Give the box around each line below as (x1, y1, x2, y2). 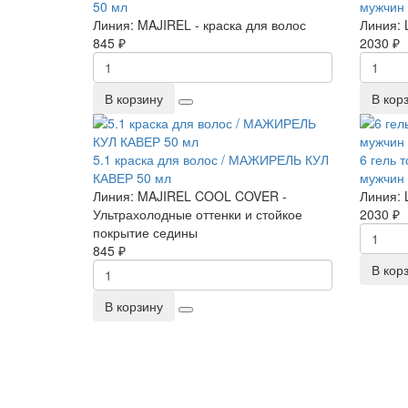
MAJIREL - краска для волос (138, 15, 306, 34)
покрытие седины (93, 223, 198, 241)
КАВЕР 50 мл (93, 168, 171, 187)
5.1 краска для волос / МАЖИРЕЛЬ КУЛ (93, 150, 329, 168)
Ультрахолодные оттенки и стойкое (93, 205, 302, 223)
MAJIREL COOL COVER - (138, 187, 287, 205)
